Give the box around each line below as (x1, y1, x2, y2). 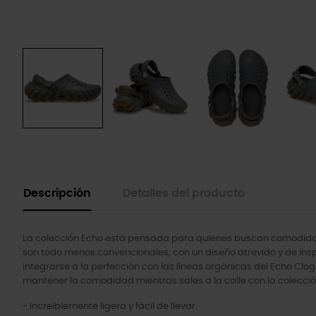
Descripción (23, 188, 91, 199)
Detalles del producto (123, 188, 245, 199)
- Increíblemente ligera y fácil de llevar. (23, 302, 197, 311)
